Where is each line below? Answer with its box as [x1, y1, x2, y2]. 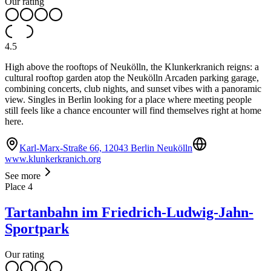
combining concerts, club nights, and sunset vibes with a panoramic [5, 83, 261, 94]
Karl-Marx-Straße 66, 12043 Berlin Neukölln [19, 143, 192, 154]
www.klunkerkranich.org [5, 154, 101, 165]
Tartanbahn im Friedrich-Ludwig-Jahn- [5, 204, 253, 221]
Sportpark [5, 221, 69, 237]
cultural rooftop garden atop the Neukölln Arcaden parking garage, [5, 73, 259, 83]
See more [5, 171, 41, 181]
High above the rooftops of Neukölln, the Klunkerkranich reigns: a [5, 62, 259, 73]
